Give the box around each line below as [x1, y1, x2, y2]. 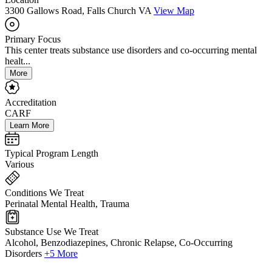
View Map [154, 5, 194, 16]
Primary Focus [5, 34, 61, 45]
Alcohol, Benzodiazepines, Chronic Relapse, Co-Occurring [5, 237, 233, 248]
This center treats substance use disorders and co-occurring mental [5, 45, 257, 56]
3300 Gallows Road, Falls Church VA [5, 5, 151, 16]
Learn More [10, 121, 49, 131]
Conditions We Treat [5, 188, 84, 199]
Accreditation [5, 97, 56, 108]
